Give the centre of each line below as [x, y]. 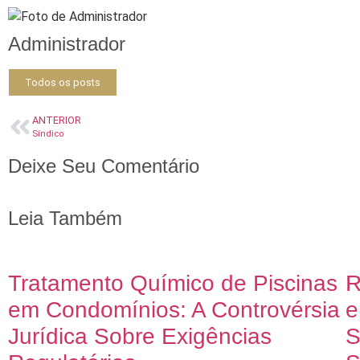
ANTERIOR [57, 121]
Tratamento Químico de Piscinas [173, 284]
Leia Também [65, 219]
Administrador [67, 44]
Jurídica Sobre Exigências [140, 337]
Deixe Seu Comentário [104, 166]
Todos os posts [63, 83]
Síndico [48, 134]
